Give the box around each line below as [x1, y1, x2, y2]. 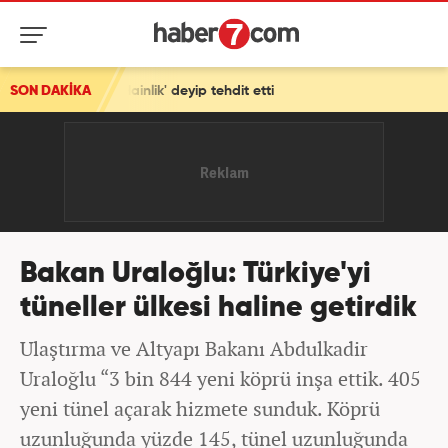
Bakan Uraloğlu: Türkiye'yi [20, 260, 371, 289]
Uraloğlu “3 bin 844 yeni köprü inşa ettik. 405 [20, 365, 421, 392]
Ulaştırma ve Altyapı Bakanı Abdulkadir [20, 335, 368, 362]
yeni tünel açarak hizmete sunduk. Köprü [20, 395, 380, 422]
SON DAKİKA [10, 84, 91, 98]
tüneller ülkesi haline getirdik [20, 294, 417, 323]
